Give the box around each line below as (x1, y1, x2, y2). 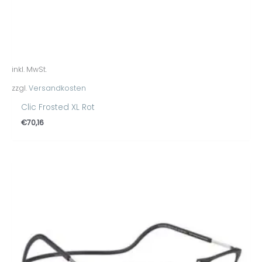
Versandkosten (29, 82, 86, 93)
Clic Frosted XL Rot (21, 101, 95, 113)
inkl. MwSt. (12, 64, 47, 75)
